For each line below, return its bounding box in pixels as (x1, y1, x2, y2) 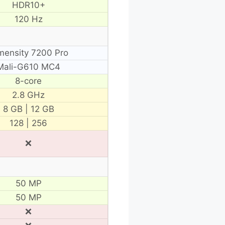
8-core (15, 75, 42, 86)
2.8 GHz (12, 89, 45, 100)
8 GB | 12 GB (3, 103, 54, 114)
